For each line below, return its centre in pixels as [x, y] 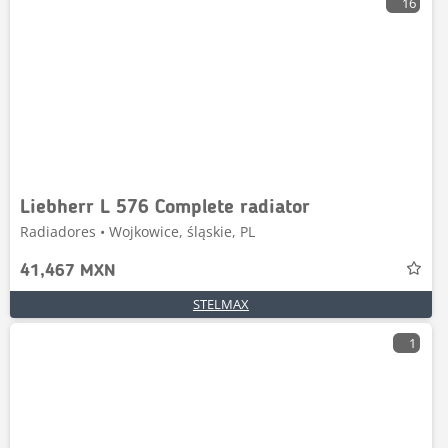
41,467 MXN [68, 271]
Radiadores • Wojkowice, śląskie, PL [137, 231]
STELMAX [221, 304]
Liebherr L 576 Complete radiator [165, 208]
